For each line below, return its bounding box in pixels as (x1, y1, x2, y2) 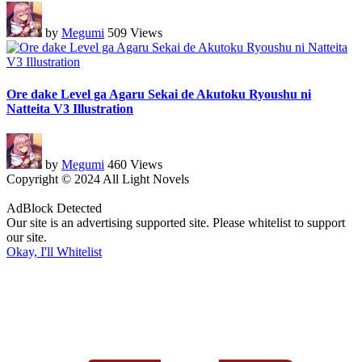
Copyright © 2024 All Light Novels (6, 171, 189, 186)
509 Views (107, 26, 162, 40)
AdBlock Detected (6, 200, 102, 215)
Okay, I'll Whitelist (6, 244, 102, 259)
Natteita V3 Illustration (6, 101, 133, 116)
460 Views (107, 157, 162, 171)
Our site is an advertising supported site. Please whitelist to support (6, 215, 345, 229)
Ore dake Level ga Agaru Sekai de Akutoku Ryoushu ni (6, 86, 311, 101)
